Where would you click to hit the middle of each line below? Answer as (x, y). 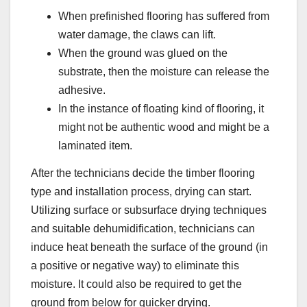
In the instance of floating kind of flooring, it (161, 108)
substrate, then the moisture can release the (164, 71)
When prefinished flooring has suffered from (164, 16)
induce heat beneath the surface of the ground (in (149, 247)
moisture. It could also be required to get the (136, 284)
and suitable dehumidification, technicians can (143, 228)
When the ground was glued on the (143, 53)
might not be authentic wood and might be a (164, 127)
